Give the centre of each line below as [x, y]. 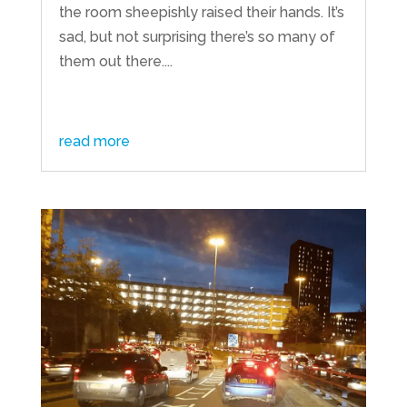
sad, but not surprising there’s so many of [197, 37]
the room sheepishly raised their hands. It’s [201, 13]
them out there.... [115, 62]
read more [94, 142]
